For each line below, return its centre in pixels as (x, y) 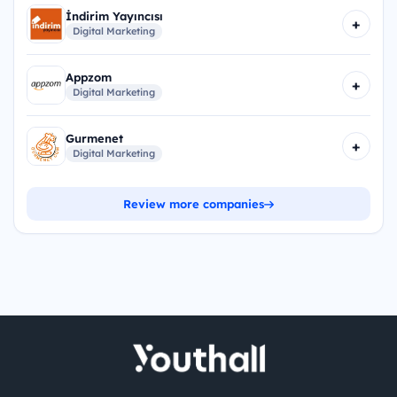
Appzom (89, 77)
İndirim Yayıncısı (114, 16)
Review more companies (194, 204)
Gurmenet (94, 138)
